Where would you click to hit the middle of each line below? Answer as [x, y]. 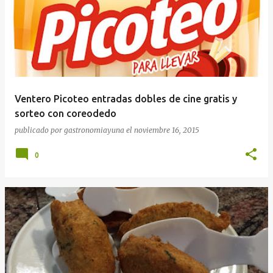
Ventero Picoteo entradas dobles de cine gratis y [126, 98]
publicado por [39, 130]
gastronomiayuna [94, 130]
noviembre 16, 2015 [167, 130]
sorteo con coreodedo [66, 113]
